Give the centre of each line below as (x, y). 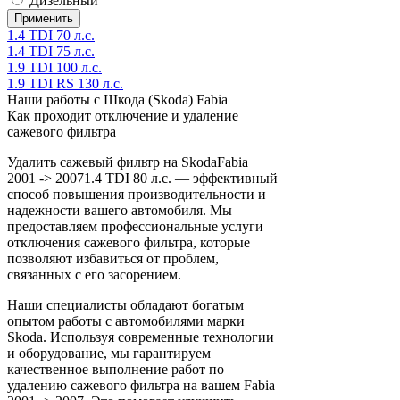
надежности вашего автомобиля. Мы (120, 210)
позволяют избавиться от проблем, (113, 258)
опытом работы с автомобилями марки (126, 321)
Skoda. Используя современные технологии (141, 337)
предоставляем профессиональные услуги (135, 226)
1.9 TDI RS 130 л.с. (65, 83)
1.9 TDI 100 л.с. (54, 67)
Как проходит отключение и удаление (123, 115)
